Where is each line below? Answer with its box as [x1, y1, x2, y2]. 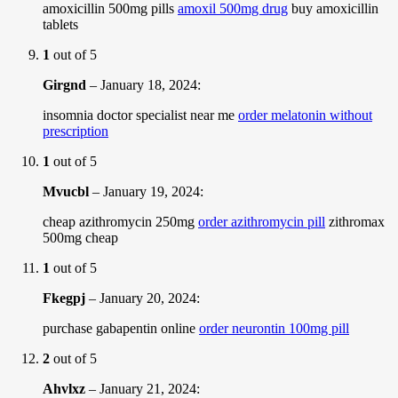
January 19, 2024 [103, 183, 200, 199]
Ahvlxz [43, 380, 85, 396]
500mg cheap [43, 229, 118, 245]
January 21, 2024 [99, 380, 196, 396]
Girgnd [43, 76, 86, 92]
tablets [43, 16, 78, 32]
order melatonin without [238, 107, 372, 123]
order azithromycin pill [198, 213, 325, 229]
